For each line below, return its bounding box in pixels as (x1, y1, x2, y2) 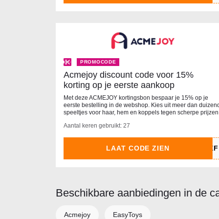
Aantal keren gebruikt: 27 (64, 122, 130, 130)
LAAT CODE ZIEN (106, 144, 170, 153)
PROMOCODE (80, 59, 116, 65)
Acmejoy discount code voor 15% (64, 70, 194, 80)
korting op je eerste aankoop (64, 80, 175, 90)
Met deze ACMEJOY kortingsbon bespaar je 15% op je (64, 94, 208, 102)
